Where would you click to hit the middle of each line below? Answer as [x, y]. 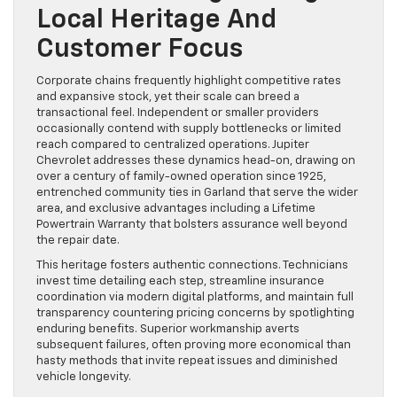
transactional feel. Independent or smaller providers [178, 113]
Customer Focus [140, 50]
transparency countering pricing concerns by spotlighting [195, 314]
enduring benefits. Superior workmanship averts [168, 330]
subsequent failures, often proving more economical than [194, 346]
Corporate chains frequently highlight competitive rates [189, 82]
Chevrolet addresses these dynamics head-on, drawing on [196, 161]
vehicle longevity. [84, 378]
